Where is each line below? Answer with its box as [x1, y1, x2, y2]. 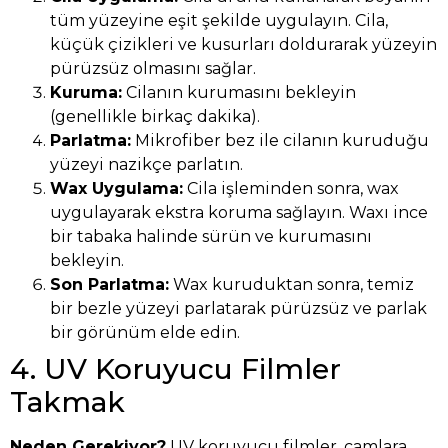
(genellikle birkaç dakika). [50, 107, 260, 127]
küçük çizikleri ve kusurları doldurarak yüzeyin [50, 35, 437, 55]
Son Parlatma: [50, 275, 169, 295]
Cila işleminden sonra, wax [183, 179, 399, 199]
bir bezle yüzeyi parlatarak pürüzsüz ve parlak [50, 299, 427, 319]
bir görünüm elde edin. [50, 323, 240, 343]
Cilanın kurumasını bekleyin [122, 83, 356, 103]
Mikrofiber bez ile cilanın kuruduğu [131, 131, 429, 151]
